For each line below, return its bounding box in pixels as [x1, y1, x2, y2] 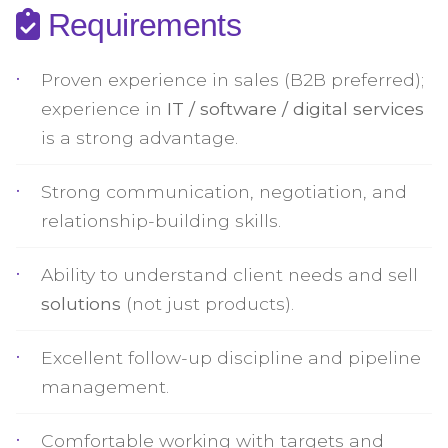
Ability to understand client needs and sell [41, 264, 418, 285]
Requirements [39, 7, 242, 43]
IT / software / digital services [167, 98, 424, 119]
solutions [41, 293, 121, 314]
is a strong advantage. [41, 127, 238, 148]
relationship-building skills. [41, 210, 281, 231]
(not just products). [121, 293, 294, 314]
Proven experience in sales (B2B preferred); [41, 69, 424, 90]
